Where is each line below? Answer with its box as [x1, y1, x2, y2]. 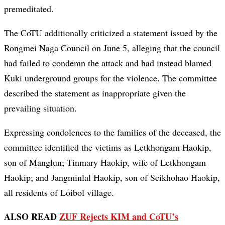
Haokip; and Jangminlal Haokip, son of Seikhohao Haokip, [4, 171, 220, 184]
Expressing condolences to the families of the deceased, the [4, 126, 221, 139]
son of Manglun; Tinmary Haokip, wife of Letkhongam [4, 156, 206, 169]
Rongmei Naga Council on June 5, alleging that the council [4, 42, 220, 54]
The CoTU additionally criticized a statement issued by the [4, 27, 217, 39]
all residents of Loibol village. [4, 186, 114, 199]
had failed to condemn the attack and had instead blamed [4, 57, 211, 69]
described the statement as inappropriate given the [4, 87, 186, 99]
